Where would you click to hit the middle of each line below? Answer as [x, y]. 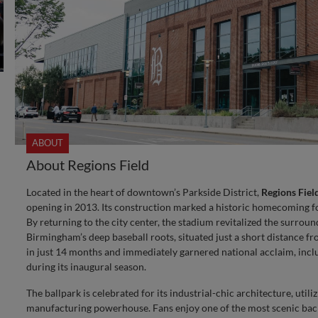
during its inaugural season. [86, 266]
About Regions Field [87, 164]
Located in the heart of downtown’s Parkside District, [143, 192]
